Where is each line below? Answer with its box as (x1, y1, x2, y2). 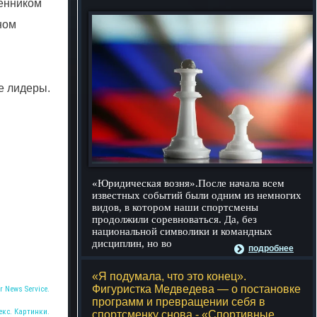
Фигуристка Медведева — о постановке (91, 283, 301, 295)
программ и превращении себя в (91, 296, 265, 308)
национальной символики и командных (91, 226, 272, 237)
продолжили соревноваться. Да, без (91, 214, 257, 225)
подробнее (248, 243, 294, 253)
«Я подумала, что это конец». (91, 270, 246, 282)
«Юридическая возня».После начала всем (91, 178, 284, 189)
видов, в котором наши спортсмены (91, 202, 258, 213)
